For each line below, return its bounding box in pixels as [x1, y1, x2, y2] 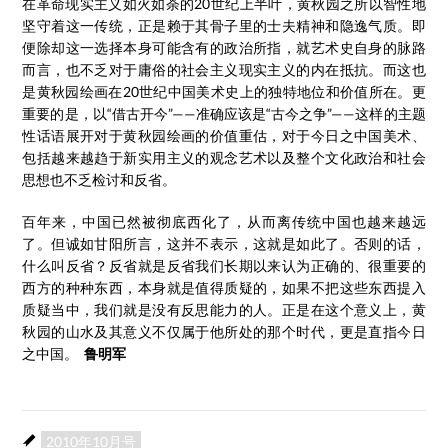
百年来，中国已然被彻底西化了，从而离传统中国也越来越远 [22, 213, 426, 230]
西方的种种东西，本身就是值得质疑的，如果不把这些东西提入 [22, 279, 426, 296]
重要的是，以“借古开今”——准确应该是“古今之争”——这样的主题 [22, 105, 426, 122]
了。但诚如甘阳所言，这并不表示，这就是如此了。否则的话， [22, 235, 426, 252]
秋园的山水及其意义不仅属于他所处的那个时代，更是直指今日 [22, 323, 426, 340]
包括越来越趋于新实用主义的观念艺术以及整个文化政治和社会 [22, 149, 426, 166]
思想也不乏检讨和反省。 [22, 171, 177, 188]
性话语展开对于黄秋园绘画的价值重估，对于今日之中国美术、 [22, 127, 426, 144]
